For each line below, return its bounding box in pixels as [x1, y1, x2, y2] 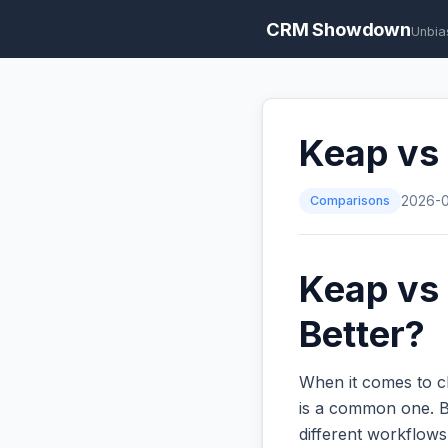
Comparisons [310, 193, 391, 209]
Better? [299, 312, 425, 357]
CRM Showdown [266, 18, 411, 40]
